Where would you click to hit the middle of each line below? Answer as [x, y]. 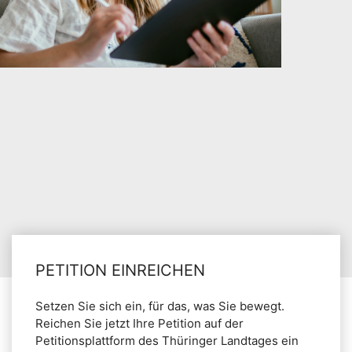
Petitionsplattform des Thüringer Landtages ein [167, 340]
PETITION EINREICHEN [120, 270]
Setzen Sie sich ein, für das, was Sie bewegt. [160, 306]
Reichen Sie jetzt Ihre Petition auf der [139, 323]
